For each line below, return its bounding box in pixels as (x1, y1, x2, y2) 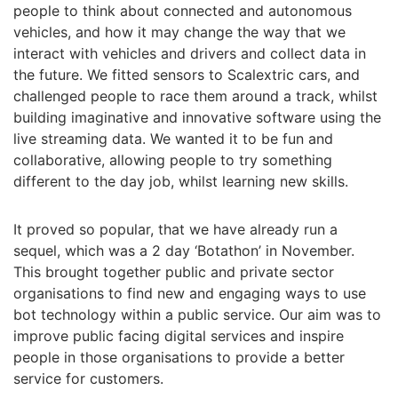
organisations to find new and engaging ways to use (13, 284, 366, 302)
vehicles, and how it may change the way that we (13, 23, 346, 41)
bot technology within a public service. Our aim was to (13, 306, 381, 323)
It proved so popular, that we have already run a (13, 220, 338, 238)
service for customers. (13, 370, 163, 387)
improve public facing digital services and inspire (13, 327, 344, 345)
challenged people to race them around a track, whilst (13, 87, 378, 105)
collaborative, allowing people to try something (13, 151, 332, 169)
